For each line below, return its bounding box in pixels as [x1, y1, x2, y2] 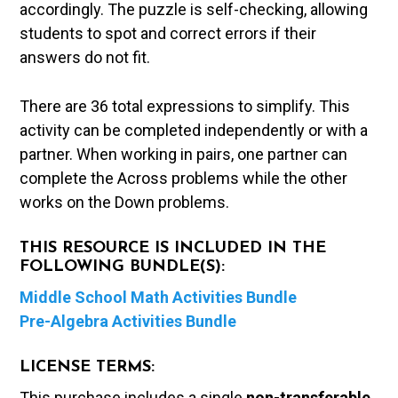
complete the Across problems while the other [20, 168, 348, 187]
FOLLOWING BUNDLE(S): [20, 258, 226, 275]
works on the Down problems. [20, 192, 230, 211]
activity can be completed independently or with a [20, 120, 369, 139]
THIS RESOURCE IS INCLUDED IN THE [20, 239, 327, 257]
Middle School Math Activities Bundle [20, 287, 298, 306]
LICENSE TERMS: [20, 358, 155, 376]
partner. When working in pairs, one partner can [20, 144, 348, 163]
